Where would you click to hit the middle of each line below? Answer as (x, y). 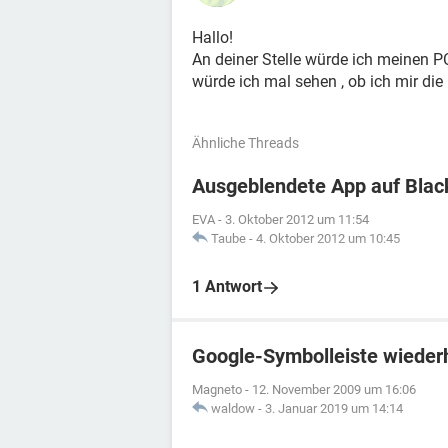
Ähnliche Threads (245, 143)
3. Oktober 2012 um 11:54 (297, 219)
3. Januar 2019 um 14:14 (334, 408)
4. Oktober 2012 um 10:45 (328, 238)
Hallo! (212, 37)
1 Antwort (227, 286)
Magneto (217, 389)
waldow (233, 408)
